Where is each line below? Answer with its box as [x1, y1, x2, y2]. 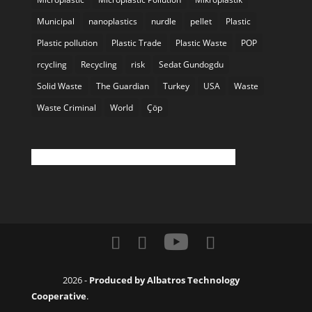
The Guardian [95, 80, 149, 93]
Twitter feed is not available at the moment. [31, 150, 235, 164]
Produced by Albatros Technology [88, 273, 240, 286]
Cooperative [31, 289, 86, 302]
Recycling [80, 58, 117, 71]
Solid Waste [36, 80, 82, 93]
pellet [189, 15, 212, 28]
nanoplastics [88, 15, 137, 28]
